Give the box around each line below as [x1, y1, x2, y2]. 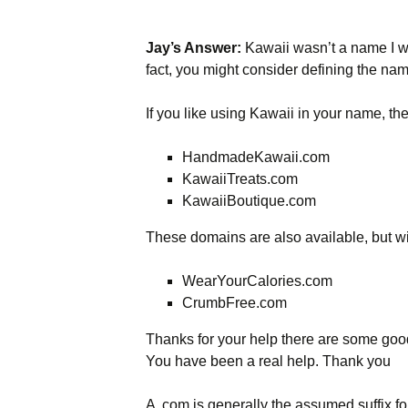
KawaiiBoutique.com [182, 193, 316, 209]
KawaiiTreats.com [182, 171, 298, 187]
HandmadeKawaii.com [182, 149, 330, 165]
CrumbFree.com [182, 295, 287, 311]
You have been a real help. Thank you [146, 353, 391, 369]
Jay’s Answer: [146, 40, 245, 56]
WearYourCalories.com [182, 273, 332, 289]
